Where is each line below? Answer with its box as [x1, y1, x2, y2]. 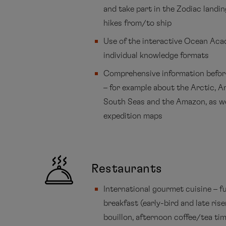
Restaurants [91, 162, 162, 175]
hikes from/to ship [103, 19, 172, 27]
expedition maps [103, 111, 163, 120]
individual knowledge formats [103, 51, 209, 60]
